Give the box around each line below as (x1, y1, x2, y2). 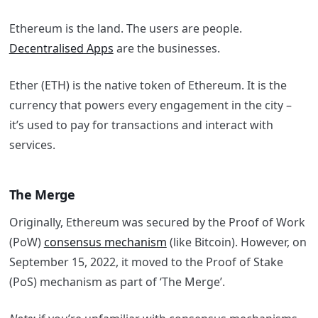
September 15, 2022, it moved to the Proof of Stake (9, 254, 283, 270)
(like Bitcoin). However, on (166, 234, 307, 251)
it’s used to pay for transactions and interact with (9, 116, 273, 133)
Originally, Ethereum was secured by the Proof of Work (9, 214, 305, 231)
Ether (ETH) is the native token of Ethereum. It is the (9, 77, 287, 93)
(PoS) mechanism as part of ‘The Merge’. (9, 274, 228, 290)
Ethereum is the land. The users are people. (9, 20, 242, 36)
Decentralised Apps (9, 40, 114, 56)
